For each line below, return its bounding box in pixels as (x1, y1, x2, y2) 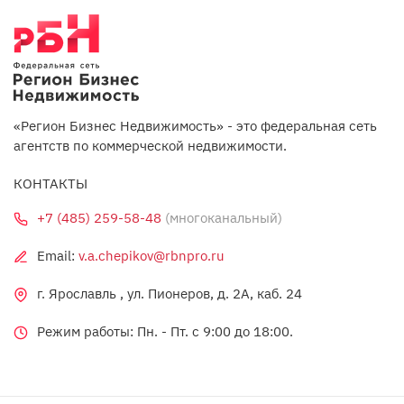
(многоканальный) (161, 209, 282, 227)
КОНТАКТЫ (14, 175, 87, 193)
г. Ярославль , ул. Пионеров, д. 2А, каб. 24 (37, 285, 302, 303)
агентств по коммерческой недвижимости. (14, 137, 287, 155)
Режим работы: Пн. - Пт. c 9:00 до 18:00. (37, 323, 293, 341)
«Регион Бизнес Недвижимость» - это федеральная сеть (14, 117, 377, 135)
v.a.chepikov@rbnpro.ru (78, 247, 225, 265)
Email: (37, 247, 78, 265)
